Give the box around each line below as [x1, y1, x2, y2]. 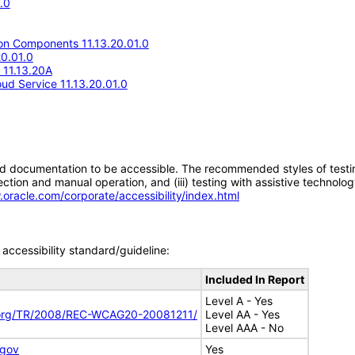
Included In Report [205, 273, 304, 286]
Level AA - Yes [205, 307, 280, 321]
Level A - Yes [205, 294, 273, 307]
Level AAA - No [205, 321, 284, 334]
